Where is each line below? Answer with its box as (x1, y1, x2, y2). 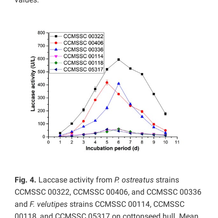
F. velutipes (30, 199, 68, 209)
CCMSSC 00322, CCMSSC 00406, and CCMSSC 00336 (15, 187, 201, 197)
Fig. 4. (15, 175, 36, 184)
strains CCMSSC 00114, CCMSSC (68, 199, 184, 209)
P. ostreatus (114, 175, 154, 184)
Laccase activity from (36, 175, 114, 184)
